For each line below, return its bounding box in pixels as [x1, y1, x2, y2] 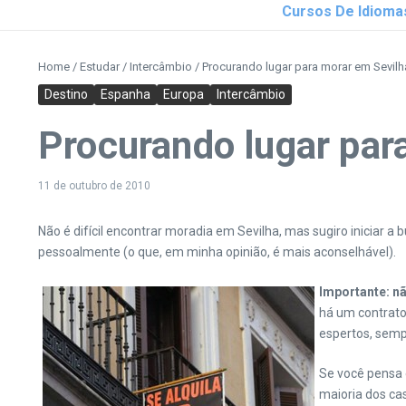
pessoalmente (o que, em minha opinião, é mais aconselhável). [38, 245, 396, 259]
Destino [44, 87, 88, 101]
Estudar [80, 60, 120, 73]
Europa [163, 87, 204, 101]
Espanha [101, 87, 150, 101]
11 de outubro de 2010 [38, 179, 150, 192]
